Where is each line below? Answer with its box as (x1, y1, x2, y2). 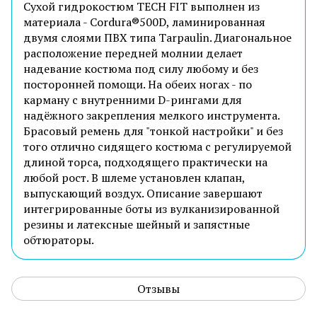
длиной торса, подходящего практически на (23, 154, 267, 170)
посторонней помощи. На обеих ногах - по (23, 76, 252, 92)
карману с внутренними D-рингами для (23, 91, 242, 108)
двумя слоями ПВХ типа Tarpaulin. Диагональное (23, 29, 292, 45)
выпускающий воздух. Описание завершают (23, 185, 263, 201)
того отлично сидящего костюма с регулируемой (23, 138, 292, 154)
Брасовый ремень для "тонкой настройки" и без (23, 122, 283, 139)
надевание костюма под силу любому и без (23, 60, 258, 76)
